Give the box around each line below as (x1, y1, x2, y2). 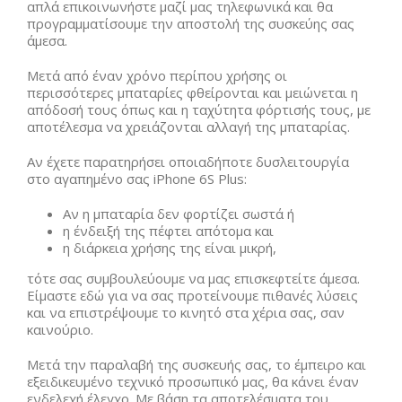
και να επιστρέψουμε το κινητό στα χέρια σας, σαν (27, 303, 345, 321)
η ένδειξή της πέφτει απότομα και (63, 222, 274, 240)
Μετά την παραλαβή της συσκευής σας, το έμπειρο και (27, 355, 366, 373)
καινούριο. (27, 320, 93, 338)
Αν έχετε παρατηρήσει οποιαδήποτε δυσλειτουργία (27, 153, 349, 170)
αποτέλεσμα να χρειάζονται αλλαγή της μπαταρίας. (27, 118, 350, 135)
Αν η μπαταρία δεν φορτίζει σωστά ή (63, 205, 294, 223)
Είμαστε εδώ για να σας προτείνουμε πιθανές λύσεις (27, 286, 358, 304)
